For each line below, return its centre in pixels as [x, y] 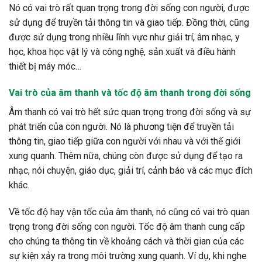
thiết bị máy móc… [45, 66]
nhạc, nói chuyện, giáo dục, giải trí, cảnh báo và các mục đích [131, 171]
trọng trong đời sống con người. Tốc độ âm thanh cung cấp [127, 227]
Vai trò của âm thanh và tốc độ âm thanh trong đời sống [130, 93]
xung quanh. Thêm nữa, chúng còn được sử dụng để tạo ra [126, 156]
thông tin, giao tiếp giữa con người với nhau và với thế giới [125, 142]
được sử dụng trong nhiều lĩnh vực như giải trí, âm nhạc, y [124, 37]
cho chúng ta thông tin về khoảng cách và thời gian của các [126, 242]
